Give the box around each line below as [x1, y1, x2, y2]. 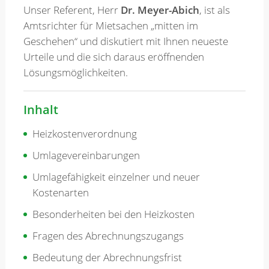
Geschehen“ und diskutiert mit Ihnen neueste [23, 34, 228, 49]
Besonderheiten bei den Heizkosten [32, 207, 195, 221]
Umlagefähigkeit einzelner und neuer [32, 169, 200, 184]
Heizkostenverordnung [32, 126, 137, 141]
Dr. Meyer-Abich [120, 3, 199, 17]
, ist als [199, 3, 230, 17]
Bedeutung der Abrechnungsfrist [32, 250, 182, 264]
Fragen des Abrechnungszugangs [32, 228, 184, 243]
